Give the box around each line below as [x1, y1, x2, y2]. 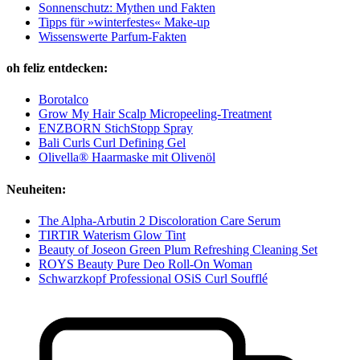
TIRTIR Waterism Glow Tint [39, 227, 186, 242]
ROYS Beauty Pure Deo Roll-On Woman [39, 256, 252, 271]
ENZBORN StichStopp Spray [39, 121, 193, 136]
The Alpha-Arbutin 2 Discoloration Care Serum [39, 213, 280, 227]
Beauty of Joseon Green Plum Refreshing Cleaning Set [39, 242, 317, 256]
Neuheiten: [6, 182, 66, 196]
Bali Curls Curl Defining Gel [39, 136, 186, 150]
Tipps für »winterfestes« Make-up [39, 14, 210, 29]
